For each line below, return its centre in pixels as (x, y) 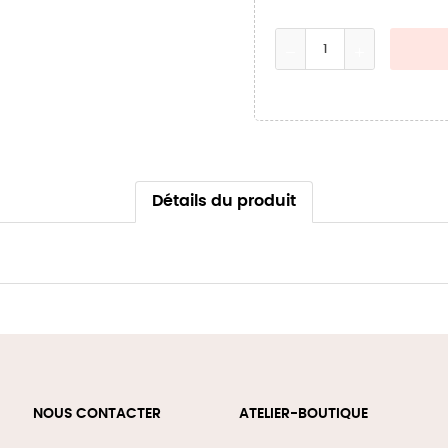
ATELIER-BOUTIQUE (303, 413)
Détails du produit (224, 201)
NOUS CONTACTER (97, 413)
